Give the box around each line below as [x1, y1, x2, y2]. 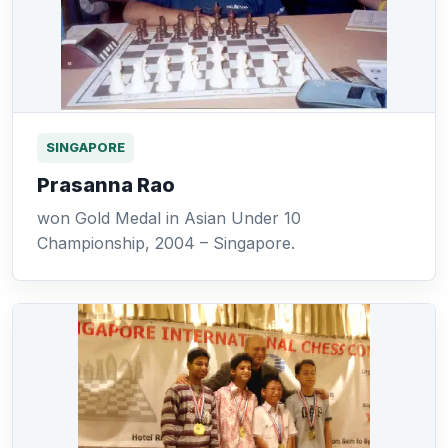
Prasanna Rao [37, 173, 175, 197]
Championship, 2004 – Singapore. [37, 233, 295, 253]
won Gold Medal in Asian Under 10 [37, 208, 301, 228]
